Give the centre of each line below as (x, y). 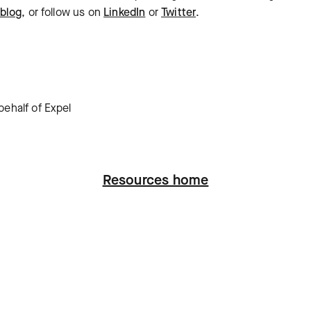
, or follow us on (63, 12)
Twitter (179, 12)
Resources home (155, 180)
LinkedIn (125, 12)
